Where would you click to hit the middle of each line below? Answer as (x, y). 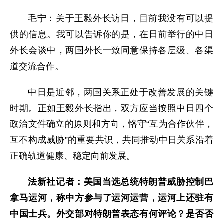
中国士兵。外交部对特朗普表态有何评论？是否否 (111, 213)
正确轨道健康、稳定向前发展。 (73, 156)
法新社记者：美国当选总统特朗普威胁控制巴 (120, 181)
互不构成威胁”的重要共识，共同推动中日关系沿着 (111, 140)
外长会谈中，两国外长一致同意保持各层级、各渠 (111, 50)
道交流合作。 (37, 66)
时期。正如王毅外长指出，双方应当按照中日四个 (111, 108)
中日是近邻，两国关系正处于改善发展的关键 (120, 92)
